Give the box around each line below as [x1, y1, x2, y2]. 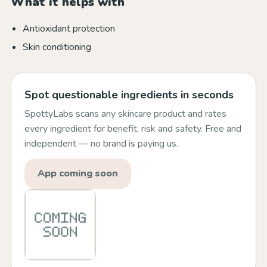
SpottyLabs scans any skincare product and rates [24, 107, 226, 120]
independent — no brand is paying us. [24, 137, 178, 150]
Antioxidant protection [23, 22, 115, 35]
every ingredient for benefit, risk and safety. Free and [24, 122, 241, 135]
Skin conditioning [23, 41, 91, 54]
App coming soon [38, 167, 118, 180]
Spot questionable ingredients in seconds [24, 88, 234, 102]
